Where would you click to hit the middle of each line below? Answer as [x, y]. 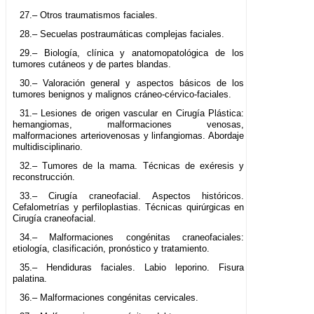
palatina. [30, 279]
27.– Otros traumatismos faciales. [88, 15]
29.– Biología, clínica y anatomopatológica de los [132, 53]
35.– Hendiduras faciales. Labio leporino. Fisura [132, 268]
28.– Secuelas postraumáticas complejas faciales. [122, 34]
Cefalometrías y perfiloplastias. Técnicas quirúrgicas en [129, 207]
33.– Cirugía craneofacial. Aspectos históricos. [132, 196]
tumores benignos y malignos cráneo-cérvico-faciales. [122, 95]
